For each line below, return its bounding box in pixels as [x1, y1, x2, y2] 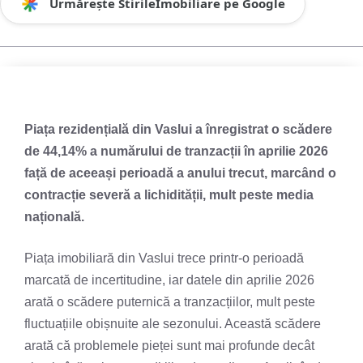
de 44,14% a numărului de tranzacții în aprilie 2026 [24, 143, 328, 158]
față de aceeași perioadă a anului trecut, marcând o [24, 165, 336, 180]
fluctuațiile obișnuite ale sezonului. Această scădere [24, 316, 321, 331]
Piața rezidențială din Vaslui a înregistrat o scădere [24, 122, 332, 136]
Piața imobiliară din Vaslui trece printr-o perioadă [24, 250, 304, 265]
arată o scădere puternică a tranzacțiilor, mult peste [24, 294, 315, 309]
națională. [24, 209, 84, 224]
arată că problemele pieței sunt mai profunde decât [24, 338, 314, 352]
